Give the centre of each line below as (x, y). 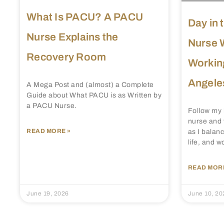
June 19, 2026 (48, 193)
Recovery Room (66, 57)
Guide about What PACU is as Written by (94, 95)
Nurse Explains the (72, 37)
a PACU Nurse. (52, 105)
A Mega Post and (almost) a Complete (90, 84)
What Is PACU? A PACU (85, 17)
